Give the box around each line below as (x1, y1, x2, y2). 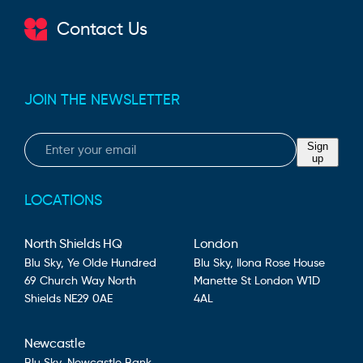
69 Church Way (24, 272, 105, 288)
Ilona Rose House (237, 254, 325, 270)
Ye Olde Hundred (67, 254, 156, 270)
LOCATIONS (24, 190, 102, 209)
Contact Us (57, 18, 147, 41)
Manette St (194, 272, 251, 288)
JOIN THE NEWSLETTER (24, 90, 180, 109)
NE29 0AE (64, 290, 113, 305)
